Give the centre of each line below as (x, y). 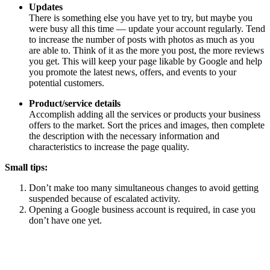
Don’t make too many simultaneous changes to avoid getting (144, 188)
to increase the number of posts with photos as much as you (142, 40)
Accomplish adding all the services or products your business (145, 115)
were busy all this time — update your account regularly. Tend (147, 29)
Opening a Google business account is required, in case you (142, 210)
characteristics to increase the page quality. (109, 147)
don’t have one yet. (65, 221)
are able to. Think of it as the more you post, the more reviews (146, 51)
